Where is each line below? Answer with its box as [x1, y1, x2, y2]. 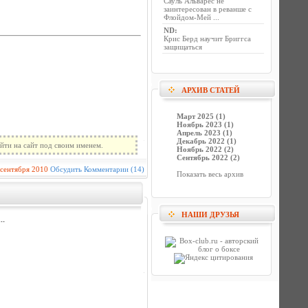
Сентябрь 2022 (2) [177, 153, 240, 162]
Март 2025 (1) [177, 112, 225, 120]
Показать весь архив [177, 170, 243, 178]
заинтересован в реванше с [164, 5, 252, 13]
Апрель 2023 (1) [177, 129, 232, 137]
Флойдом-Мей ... [164, 13, 219, 21]
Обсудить [50, 165, 82, 173]
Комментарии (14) [84, 165, 144, 173]
